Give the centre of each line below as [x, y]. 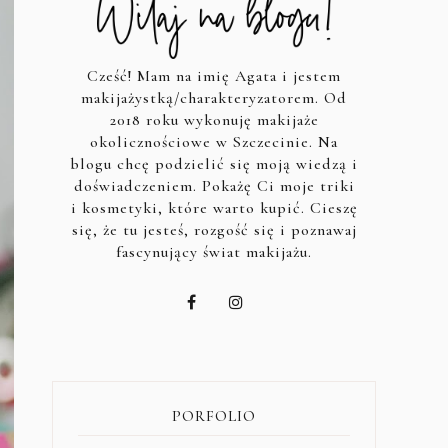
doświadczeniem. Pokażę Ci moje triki [214, 185]
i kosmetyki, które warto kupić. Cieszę [214, 207]
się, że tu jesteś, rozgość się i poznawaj [214, 229]
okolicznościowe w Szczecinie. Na [214, 141]
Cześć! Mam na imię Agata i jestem [214, 75]
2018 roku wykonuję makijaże [214, 119]
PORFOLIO [214, 415]
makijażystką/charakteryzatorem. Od [214, 97]
